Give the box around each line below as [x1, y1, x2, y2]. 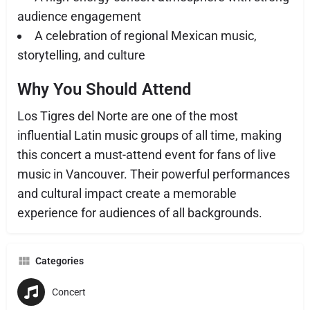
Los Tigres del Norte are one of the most [17, 109, 238, 123]
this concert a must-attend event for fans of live [17, 147, 276, 162]
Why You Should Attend [17, 80, 192, 99]
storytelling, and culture [17, 48, 145, 62]
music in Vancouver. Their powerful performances [17, 167, 290, 181]
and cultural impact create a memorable [17, 186, 237, 201]
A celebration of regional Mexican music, [35, 28, 257, 43]
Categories [35, 255, 84, 266]
